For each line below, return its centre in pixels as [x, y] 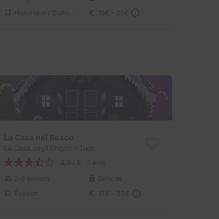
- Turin [83, 148]
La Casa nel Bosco [38, 137]
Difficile [110, 178]
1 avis [96, 163]
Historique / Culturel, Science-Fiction [71, 12]
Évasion [26, 193]
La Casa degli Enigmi [38, 148]
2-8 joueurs [32, 178]
